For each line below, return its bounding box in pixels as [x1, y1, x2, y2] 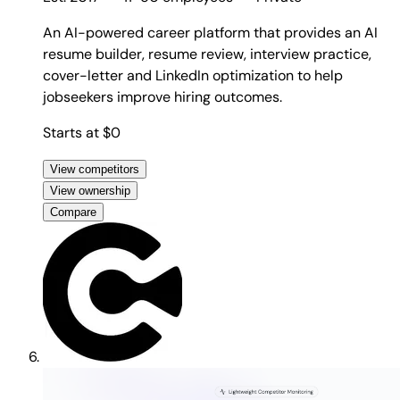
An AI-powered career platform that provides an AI [43, 23, 378, 43]
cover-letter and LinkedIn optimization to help [43, 66, 343, 86]
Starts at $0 [43, 123, 121, 143]
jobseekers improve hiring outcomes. [43, 87, 282, 107]
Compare [50, 205, 96, 220]
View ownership [50, 184, 130, 198]
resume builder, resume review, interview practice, [43, 45, 371, 64]
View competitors [50, 162, 139, 177]
